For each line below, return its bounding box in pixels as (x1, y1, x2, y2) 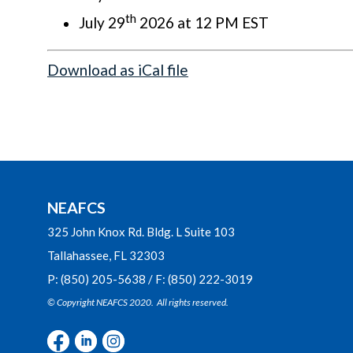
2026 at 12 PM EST (136, 13, 269, 32)
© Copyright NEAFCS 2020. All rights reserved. (47, 296, 229, 308)
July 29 (79, 13, 125, 32)
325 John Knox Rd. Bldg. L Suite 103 (47, 225, 235, 239)
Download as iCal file (47, 61, 188, 80)
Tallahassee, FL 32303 (47, 248, 165, 262)
